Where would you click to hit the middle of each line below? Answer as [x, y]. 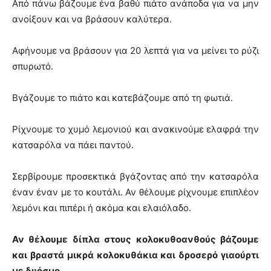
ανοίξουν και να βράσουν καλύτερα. [92, 19]
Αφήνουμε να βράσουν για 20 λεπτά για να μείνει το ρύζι [135, 50]
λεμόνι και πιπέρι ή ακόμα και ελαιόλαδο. [102, 207]
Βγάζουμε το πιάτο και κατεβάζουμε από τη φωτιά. [122, 97]
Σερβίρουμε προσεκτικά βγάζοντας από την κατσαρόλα [135, 176]
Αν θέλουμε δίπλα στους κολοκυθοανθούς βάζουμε [135, 239]
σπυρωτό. [33, 66]
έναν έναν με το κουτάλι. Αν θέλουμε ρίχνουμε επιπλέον [135, 192]
